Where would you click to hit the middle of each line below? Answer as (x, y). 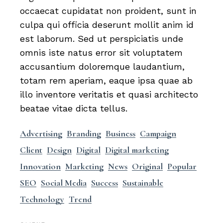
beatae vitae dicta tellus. (74, 108)
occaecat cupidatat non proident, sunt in (109, 11)
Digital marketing (137, 150)
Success (105, 183)
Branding (84, 133)
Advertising (41, 133)
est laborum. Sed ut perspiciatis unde (102, 39)
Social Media (64, 183)
